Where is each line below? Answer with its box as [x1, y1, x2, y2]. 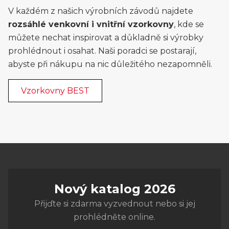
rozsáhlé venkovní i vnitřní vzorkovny [8, 19, 174, 29]
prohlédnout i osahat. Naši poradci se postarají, [8, 46, 196, 56]
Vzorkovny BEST [21, 86, 89, 96]
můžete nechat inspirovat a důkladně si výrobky [8, 33, 203, 42]
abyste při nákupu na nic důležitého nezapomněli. [8, 59, 212, 69]
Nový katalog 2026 [54, 181, 175, 196]
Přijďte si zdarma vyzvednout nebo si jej [34, 199, 195, 209]
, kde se [174, 19, 204, 29]
